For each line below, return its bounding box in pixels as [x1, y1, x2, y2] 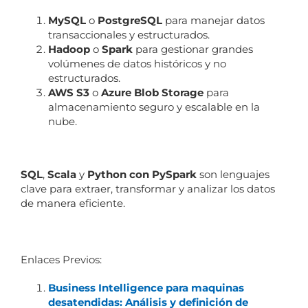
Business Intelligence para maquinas [47, 280, 244, 294]
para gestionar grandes [132, 42, 253, 56]
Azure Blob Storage [100, 85, 203, 99]
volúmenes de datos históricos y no [47, 56, 226, 70]
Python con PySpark [87, 167, 197, 181]
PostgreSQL [97, 13, 162, 27]
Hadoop [47, 42, 90, 56]
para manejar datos [162, 13, 265, 27]
